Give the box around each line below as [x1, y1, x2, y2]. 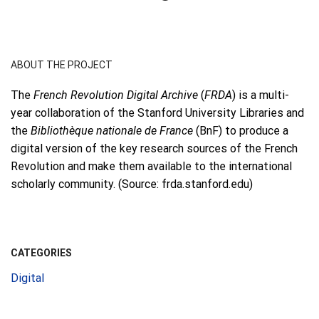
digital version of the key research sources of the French [11, 142, 298, 156]
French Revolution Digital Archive [33, 88, 198, 103]
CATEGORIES [11, 247, 72, 259]
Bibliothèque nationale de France [31, 124, 193, 138]
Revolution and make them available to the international [11, 159, 292, 174]
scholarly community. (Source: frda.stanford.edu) [11, 177, 253, 192]
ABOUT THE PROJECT [11, 59, 113, 71]
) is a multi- [232, 88, 289, 103]
